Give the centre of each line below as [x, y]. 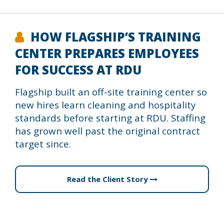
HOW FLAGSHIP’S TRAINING [116, 37]
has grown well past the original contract [107, 131]
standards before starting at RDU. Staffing [110, 118]
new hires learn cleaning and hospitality [105, 105]
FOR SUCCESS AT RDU [78, 70]
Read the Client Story [108, 179]
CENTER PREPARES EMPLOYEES [107, 53]
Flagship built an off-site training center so [111, 92]
